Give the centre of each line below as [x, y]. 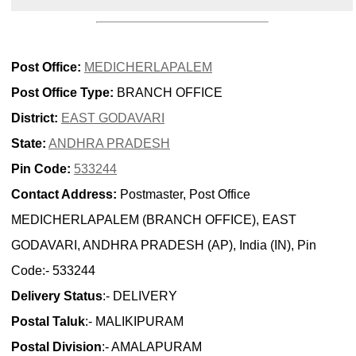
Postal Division [56, 346]
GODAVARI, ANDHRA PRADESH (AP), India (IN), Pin [164, 245]
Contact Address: [64, 194]
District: [35, 118]
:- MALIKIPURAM [134, 321]
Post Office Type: [62, 92]
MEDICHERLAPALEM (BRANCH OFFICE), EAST [154, 219]
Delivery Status [57, 296]
